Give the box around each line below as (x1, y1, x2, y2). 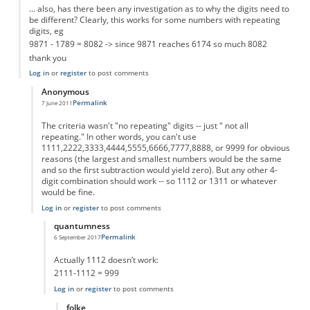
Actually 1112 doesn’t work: (53, 254, 158, 265)
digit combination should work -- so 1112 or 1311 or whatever (41, 175, 277, 186)
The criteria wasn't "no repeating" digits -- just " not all (41, 120, 248, 131)
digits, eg (28, 25, 64, 36)
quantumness (53, 221, 110, 232)
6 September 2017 (53, 232, 101, 241)
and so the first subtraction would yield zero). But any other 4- (41, 164, 277, 175)
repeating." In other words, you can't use (41, 131, 197, 142)
